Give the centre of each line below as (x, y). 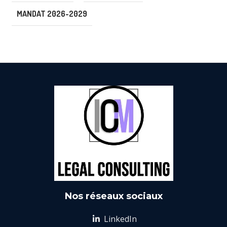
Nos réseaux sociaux (113, 196)
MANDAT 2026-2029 (52, 14)
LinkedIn (119, 219)
